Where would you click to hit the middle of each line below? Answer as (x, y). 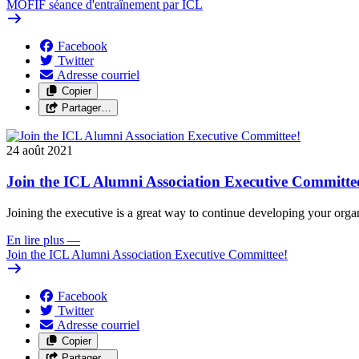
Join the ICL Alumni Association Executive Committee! (147, 254)
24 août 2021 (40, 151)
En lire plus (35, 240)
